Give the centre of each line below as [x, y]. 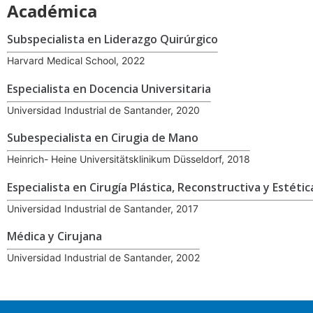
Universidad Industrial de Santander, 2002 [103, 258]
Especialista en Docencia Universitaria [109, 88]
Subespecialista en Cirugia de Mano [103, 138]
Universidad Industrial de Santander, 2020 [103, 110]
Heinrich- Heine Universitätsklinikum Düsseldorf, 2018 [129, 159]
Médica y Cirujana [54, 236]
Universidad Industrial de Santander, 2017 [103, 208]
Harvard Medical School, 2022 [76, 61]
